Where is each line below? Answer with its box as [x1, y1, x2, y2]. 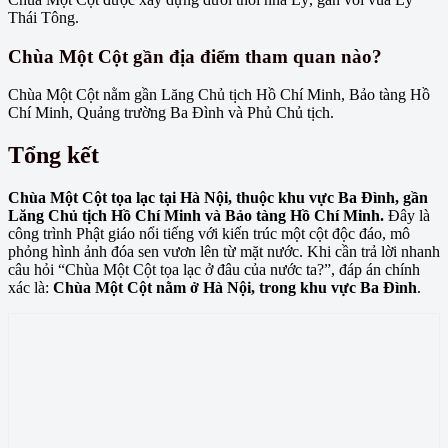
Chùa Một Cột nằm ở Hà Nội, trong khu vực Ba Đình [53, 279, 417, 297]
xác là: [8, 279, 53, 297]
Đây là [384, 207, 430, 225]
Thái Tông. [8, 9, 79, 27]
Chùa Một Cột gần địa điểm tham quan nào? [8, 45, 382, 67]
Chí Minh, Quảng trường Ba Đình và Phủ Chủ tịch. [8, 104, 334, 122]
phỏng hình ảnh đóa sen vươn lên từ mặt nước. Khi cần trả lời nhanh [8, 243, 440, 261]
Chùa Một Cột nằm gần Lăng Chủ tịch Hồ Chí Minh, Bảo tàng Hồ [8, 86, 430, 104]
